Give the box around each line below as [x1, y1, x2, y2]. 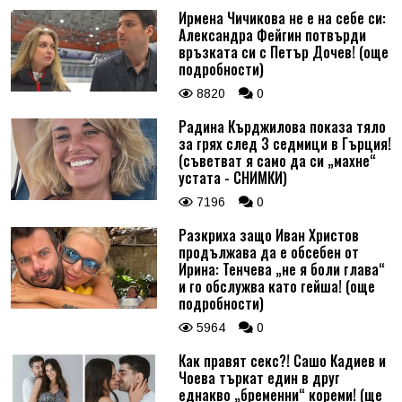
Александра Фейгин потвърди [178, 23, 366, 46]
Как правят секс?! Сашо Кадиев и [178, 349, 386, 371]
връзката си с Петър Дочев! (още [178, 40, 389, 63]
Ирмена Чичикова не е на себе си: [178, 6, 386, 29]
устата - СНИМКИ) [178, 166, 287, 188]
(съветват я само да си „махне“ [178, 149, 376, 171]
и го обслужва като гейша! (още [178, 275, 375, 297]
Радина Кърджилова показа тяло [178, 115, 386, 137]
